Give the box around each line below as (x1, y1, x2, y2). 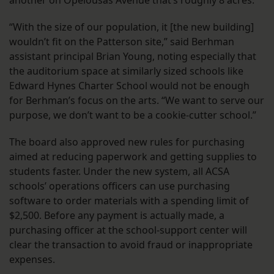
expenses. (9, 253, 55, 267)
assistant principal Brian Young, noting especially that (9, 50, 256, 64)
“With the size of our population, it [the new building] (9, 20, 254, 34)
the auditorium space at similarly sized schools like (9, 64, 243, 78)
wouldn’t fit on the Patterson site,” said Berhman (9, 35, 234, 49)
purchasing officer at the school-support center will (9, 223, 247, 237)
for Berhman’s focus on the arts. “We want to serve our (9, 94, 264, 108)
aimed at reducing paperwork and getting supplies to (9, 150, 257, 164)
